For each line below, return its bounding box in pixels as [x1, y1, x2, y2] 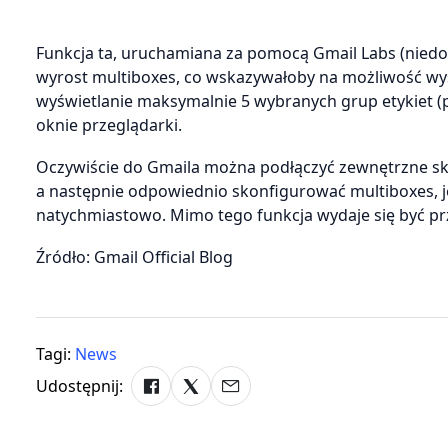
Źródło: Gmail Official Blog [36, 246, 233, 269]
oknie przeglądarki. [36, 113, 182, 136]
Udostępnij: [36, 375, 123, 398]
